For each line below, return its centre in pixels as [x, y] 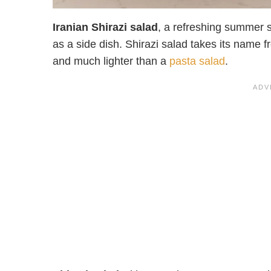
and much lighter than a [111, 61]
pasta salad [197, 61]
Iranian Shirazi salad [105, 28]
